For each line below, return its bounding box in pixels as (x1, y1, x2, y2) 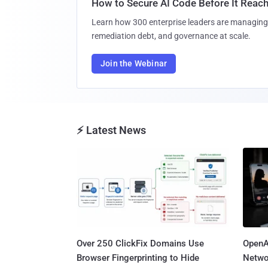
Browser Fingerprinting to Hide (77, 252, 199, 264)
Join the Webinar (100, 59, 167, 69)
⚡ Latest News (77, 124, 146, 137)
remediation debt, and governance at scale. (92, 31, 251, 41)
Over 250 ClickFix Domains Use (77, 238, 204, 249)
